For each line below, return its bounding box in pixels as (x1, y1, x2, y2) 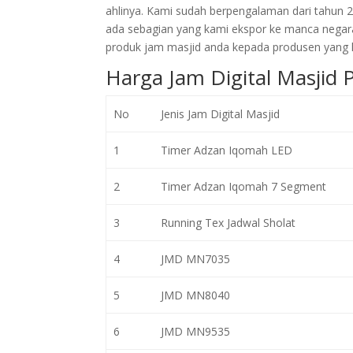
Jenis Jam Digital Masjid (160, 106, 280, 121)
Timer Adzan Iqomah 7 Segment (160, 179, 326, 194)
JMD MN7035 (160, 251, 230, 266)
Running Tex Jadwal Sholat (160, 215, 295, 230)
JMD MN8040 (160, 288, 230, 303)
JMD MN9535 (160, 324, 230, 339)
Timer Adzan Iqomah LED (160, 143, 292, 158)
